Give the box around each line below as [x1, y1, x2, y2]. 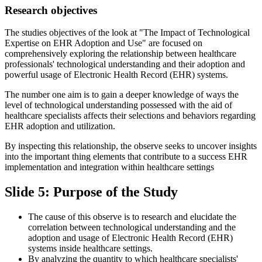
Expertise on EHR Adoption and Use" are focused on [5, 38, 202, 49]
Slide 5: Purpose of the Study [5, 184, 178, 200]
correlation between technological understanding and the [28, 222, 236, 233]
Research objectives [5, 4, 103, 16]
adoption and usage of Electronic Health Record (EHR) [28, 233, 233, 243]
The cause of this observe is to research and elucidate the [28, 212, 236, 222]
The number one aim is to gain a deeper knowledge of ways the [5, 89, 239, 100]
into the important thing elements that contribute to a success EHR [5, 151, 247, 162]
